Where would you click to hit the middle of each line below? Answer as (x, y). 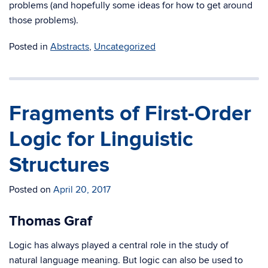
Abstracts (70, 47)
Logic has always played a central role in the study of (119, 245)
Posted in (30, 47)
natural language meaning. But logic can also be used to (126, 260)
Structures (59, 165)
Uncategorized (125, 47)
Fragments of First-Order (130, 114)
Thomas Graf (51, 221)
